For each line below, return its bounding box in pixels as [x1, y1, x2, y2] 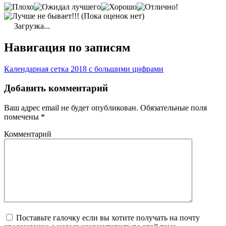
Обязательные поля [138, 103, 207, 112]
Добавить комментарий [4, 83, 108, 94]
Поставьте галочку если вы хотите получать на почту [16, 213, 200, 222]
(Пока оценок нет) [79, 11, 144, 20]
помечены [4, 112, 41, 122]
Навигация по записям [4, 40, 130, 54]
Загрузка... [12, 21, 50, 30]
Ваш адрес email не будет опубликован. [4, 103, 138, 112]
